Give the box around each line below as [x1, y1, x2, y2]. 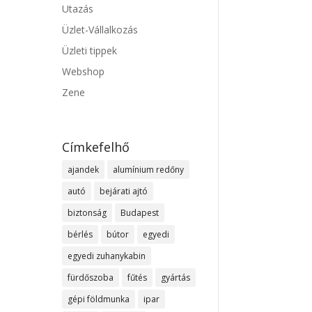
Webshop [62, 65, 105, 79]
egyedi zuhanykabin [68, 250, 146, 263]
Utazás [62, 2, 94, 16]
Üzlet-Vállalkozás [62, 23, 139, 37]
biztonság [68, 207, 107, 219]
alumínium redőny [113, 164, 185, 176]
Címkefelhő [62, 139, 130, 156]
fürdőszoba [68, 272, 114, 284]
